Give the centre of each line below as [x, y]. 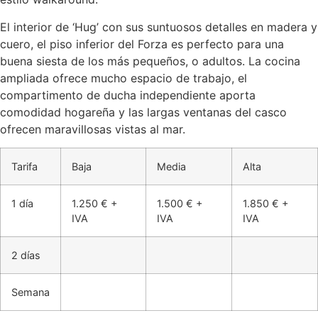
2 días [26, 256]
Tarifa [24, 167]
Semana [31, 292]
